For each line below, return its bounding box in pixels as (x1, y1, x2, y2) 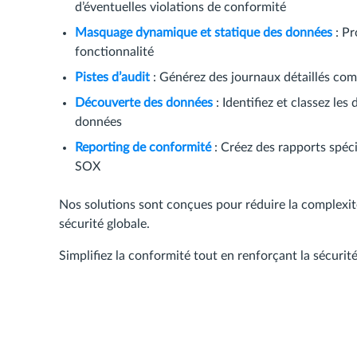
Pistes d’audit (75, 71, 150, 84)
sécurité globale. (59, 218, 150, 230)
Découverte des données (75, 96, 213, 109)
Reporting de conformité (75, 141, 211, 154)
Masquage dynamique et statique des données (75, 26, 332, 39)
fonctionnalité (75, 45, 154, 58)
